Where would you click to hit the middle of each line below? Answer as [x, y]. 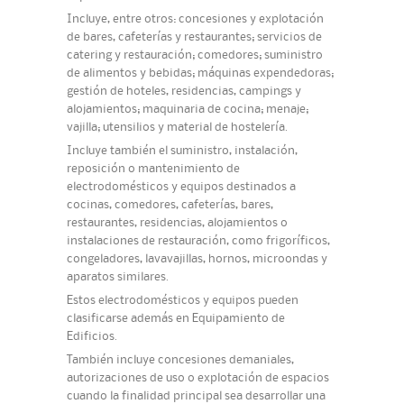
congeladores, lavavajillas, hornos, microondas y [197, 259]
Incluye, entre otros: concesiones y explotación [195, 19]
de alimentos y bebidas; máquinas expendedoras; [200, 73]
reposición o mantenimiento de [153, 169]
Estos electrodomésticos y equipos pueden [183, 300]
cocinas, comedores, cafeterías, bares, [170, 205]
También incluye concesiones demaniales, [180, 360]
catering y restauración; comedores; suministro [195, 55]
